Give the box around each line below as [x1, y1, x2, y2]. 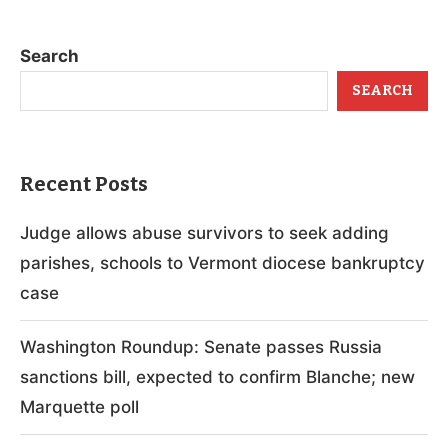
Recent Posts [20, 171, 148, 196]
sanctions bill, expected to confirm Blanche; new [20, 366, 415, 387]
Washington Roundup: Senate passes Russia [20, 336, 382, 357]
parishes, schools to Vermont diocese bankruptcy [20, 252, 425, 273]
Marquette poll [20, 396, 139, 417]
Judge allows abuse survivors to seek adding [20, 222, 389, 243]
